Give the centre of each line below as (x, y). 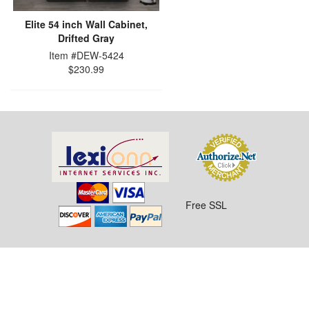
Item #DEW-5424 (86, 55)
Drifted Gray (86, 38)
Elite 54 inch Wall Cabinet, (86, 24)
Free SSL (206, 205)
